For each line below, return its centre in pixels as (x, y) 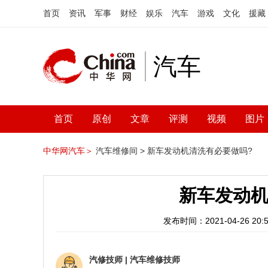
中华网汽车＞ (68, 151)
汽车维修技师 (155, 260)
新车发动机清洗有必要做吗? (200, 151)
